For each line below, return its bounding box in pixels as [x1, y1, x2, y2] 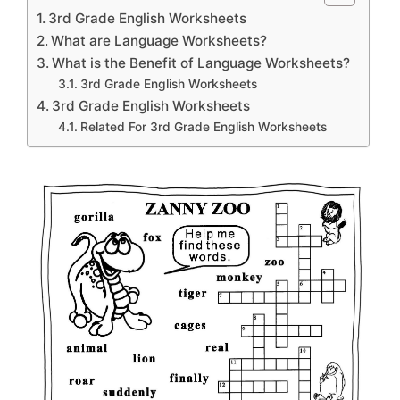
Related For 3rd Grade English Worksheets [79, 119, 327, 134]
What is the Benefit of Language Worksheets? [52, 54, 351, 71]
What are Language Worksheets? [51, 31, 268, 49]
